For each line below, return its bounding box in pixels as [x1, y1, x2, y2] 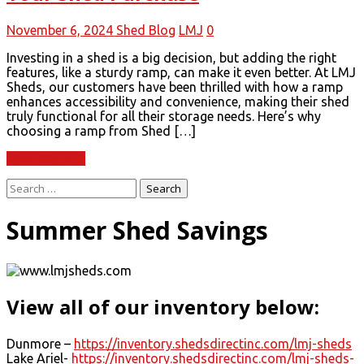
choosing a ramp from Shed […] [6, 123, 196, 139]
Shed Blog [116, 23, 175, 38]
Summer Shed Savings [6, 214, 268, 248]
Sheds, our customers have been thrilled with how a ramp [6, 80, 343, 95]
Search [6, 178, 45, 193]
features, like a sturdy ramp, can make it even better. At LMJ [6, 65, 356, 80]
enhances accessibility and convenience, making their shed [6, 94, 349, 110]
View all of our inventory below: [6, 293, 319, 320]
